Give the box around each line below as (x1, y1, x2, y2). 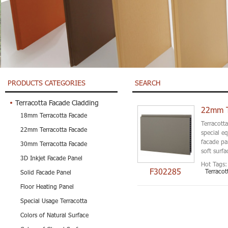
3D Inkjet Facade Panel (20, 154, 82, 162)
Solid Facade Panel (20, 168, 71, 176)
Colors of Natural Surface (20, 211, 89, 219)
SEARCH (134, 78, 160, 88)
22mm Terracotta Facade (20, 126, 87, 133)
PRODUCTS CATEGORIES (8, 78, 85, 88)
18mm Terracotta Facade (20, 111, 87, 119)
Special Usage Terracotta (20, 197, 87, 205)
